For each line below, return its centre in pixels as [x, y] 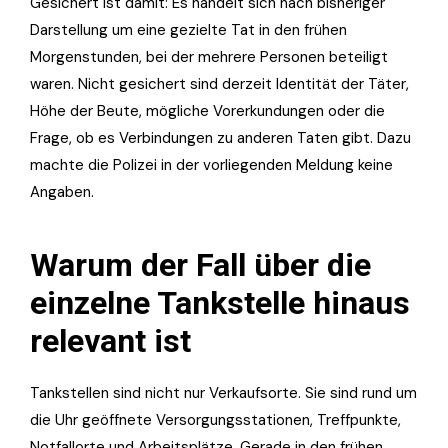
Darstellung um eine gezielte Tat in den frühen [188, 29]
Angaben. [62, 191]
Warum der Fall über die [200, 264]
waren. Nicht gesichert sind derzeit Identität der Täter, [219, 83]
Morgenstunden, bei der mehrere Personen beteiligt [209, 56]
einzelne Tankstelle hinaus [220, 302]
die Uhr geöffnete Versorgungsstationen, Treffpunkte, [215, 419]
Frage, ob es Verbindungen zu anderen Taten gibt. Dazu [220, 137]
